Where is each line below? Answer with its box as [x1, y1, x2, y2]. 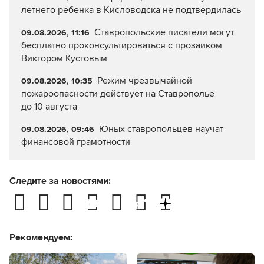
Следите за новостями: [9, 175, 111, 187]
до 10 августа [21, 101, 77, 113]
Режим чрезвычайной [97, 75, 192, 87]
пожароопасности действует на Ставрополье [21, 88, 214, 100]
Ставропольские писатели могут [94, 27, 234, 39]
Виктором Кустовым [21, 52, 107, 65]
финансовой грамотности [21, 136, 130, 148]
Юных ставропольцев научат [98, 123, 223, 136]
